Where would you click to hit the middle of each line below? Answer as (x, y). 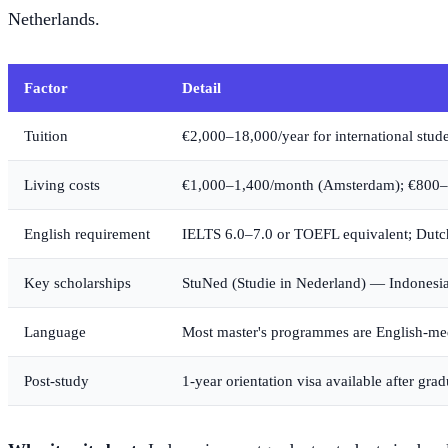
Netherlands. (54, 18)
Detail (201, 87)
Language (55, 331)
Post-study (56, 380)
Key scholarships (77, 282)
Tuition (46, 135)
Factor (46, 87)
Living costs (62, 184)
